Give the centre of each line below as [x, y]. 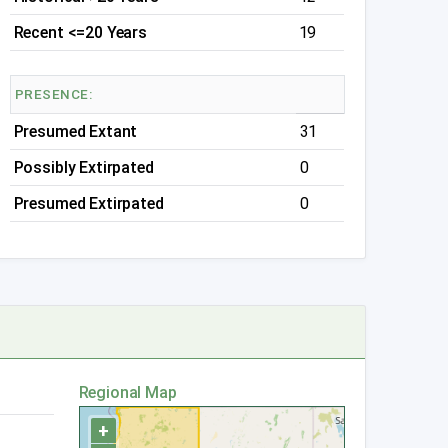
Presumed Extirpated [88, 204]
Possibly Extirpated [83, 168]
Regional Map [127, 393]
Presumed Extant [75, 132]
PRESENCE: [53, 94]
